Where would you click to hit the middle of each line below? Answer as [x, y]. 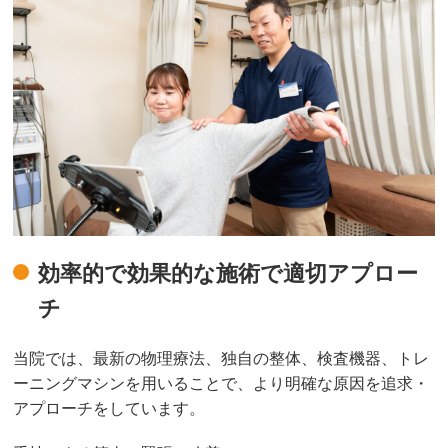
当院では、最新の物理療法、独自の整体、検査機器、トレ [221, 358]
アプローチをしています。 [109, 408]
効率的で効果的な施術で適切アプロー [228, 273]
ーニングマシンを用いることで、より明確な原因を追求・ [221, 383]
